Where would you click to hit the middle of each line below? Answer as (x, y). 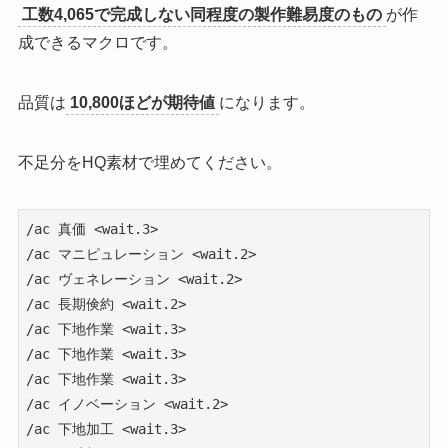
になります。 (266, 102)
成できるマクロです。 (97, 42)
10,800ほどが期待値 (142, 102)
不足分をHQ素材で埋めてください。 (149, 162)
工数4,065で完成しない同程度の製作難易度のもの (201, 14)
